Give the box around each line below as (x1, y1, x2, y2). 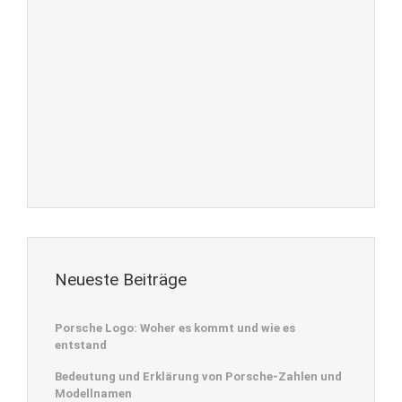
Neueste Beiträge (55, 268, 187, 290)
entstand (55, 337, 107, 352)
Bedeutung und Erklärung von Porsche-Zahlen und (55, 369, 342, 383)
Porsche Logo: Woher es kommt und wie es (55, 320, 295, 335)
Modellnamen (55, 386, 132, 400)
